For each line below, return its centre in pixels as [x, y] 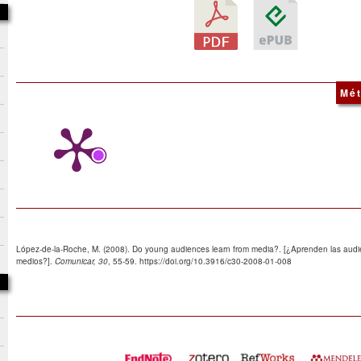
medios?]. [35, 261]
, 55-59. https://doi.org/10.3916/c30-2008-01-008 [200, 261]
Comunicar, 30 [81, 261]
